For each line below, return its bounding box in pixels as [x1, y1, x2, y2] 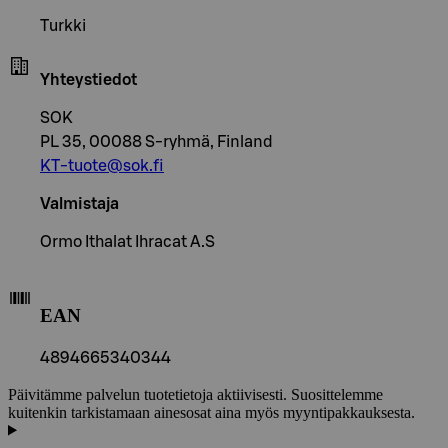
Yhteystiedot [40, 72, 137, 89]
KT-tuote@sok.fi [40, 158, 164, 175]
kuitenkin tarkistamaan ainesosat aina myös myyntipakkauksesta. [8, 403, 415, 421]
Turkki [40, 18, 86, 35]
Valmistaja [40, 196, 119, 213]
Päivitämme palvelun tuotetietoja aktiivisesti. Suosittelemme [8, 385, 383, 403]
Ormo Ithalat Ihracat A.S [40, 234, 215, 251]
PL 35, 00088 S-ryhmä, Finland [40, 134, 273, 151]
